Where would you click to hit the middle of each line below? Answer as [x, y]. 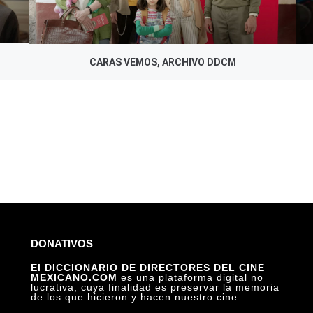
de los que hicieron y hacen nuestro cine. [136, 297]
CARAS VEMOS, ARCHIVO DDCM [162, 62]
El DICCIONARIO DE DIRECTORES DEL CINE [147, 267]
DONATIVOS [61, 243]
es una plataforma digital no [192, 277]
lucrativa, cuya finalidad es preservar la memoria [155, 287]
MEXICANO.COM [75, 277]
